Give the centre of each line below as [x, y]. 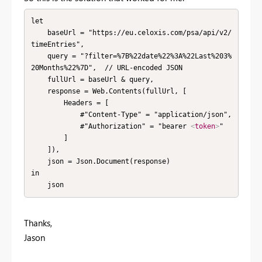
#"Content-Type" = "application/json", [55, 115]
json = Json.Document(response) [39, 161]
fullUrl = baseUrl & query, [39, 80]
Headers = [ [47, 103]
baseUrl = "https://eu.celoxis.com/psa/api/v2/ [39, 33]
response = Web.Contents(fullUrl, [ [39, 91]
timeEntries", [57, 44]
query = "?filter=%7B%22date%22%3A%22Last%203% [39, 56]
